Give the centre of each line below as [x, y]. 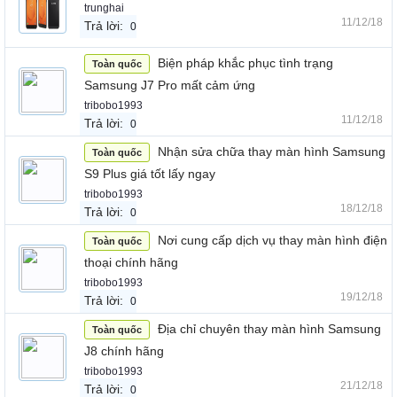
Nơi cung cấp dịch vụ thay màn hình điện [272, 240]
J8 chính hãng [124, 351]
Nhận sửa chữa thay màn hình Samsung [272, 152]
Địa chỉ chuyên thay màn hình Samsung [269, 329]
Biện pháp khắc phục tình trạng [245, 63]
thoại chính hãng [131, 262]
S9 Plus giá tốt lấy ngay [150, 174]
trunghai [104, 8]
